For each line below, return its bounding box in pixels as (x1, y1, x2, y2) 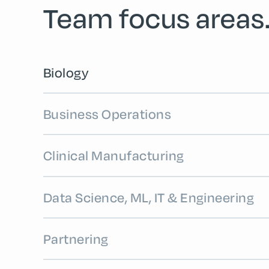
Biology (43, 64, 89, 81)
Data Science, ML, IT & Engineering (43, 189, 255, 206)
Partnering (43, 230, 109, 247)
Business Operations (43, 106, 172, 123)
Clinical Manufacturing (43, 147, 184, 165)
